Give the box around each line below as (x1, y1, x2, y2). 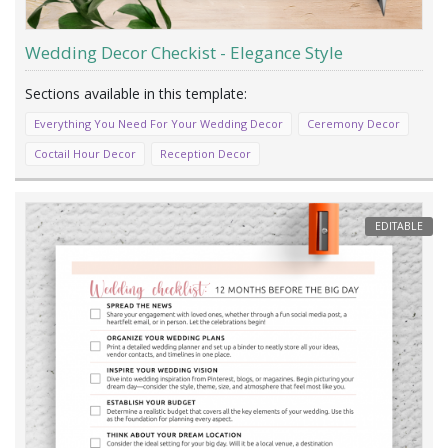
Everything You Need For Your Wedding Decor (34, 115, 283, 131)
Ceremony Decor (307, 115, 400, 131)
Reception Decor (160, 145, 251, 161)
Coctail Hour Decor (34, 145, 136, 161)
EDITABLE (375, 219, 423, 234)
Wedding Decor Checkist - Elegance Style (25, 40, 343, 64)
